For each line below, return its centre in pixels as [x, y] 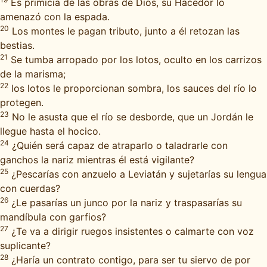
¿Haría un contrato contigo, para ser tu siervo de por [129, 260]
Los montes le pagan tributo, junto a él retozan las [124, 31]
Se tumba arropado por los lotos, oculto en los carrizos [135, 60]
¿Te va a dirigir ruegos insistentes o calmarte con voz [131, 231]
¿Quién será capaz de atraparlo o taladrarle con [118, 145]
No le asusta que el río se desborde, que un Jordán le [131, 117]
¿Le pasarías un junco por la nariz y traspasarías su [125, 203]
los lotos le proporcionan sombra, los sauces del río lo [133, 88]
